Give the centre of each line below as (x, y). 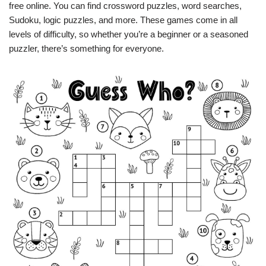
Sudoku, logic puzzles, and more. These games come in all (123, 20)
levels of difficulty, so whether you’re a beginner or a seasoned (129, 34)
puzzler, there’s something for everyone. (86, 48)
